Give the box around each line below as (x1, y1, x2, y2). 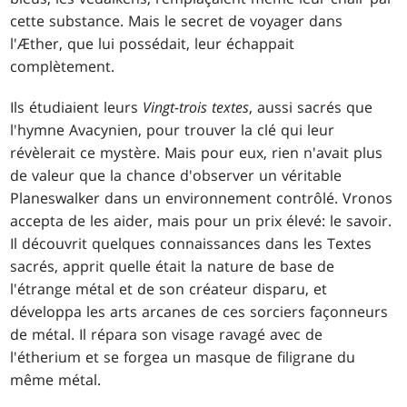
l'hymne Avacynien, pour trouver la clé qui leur (10, 119, 335, 140)
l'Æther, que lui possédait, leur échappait (10, 33, 295, 54)
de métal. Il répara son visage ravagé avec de (10, 323, 323, 344)
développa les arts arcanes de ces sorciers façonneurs (10, 301, 389, 322)
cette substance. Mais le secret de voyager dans (10, 10, 343, 31)
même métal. (10, 369, 102, 390)
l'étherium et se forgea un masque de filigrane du (10, 346, 356, 367)
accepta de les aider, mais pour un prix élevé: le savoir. (10, 210, 392, 231)
